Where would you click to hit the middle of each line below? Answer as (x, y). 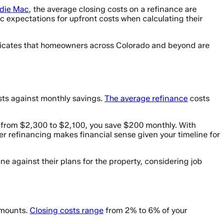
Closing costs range (67, 210)
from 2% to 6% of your (145, 210)
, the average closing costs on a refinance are (113, 9)
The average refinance (146, 99)
